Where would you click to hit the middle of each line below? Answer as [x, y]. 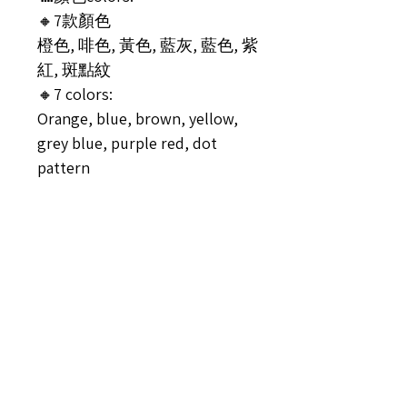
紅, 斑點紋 [74, 69]
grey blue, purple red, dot [127, 143]
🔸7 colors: [75, 94]
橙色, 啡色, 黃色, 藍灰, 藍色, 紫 [148, 45]
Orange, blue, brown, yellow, [138, 119]
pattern [64, 168]
